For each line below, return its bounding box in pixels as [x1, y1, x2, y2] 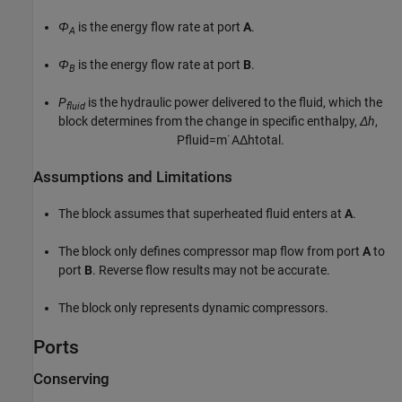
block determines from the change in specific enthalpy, [58, 114, 360, 129]
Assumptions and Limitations [33, 169, 232, 187]
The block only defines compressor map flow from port [58, 244, 363, 259]
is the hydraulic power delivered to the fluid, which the [85, 95, 382, 110]
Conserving [33, 371, 109, 389]
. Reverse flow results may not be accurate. [92, 263, 330, 278]
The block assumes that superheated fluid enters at [58, 206, 345, 222]
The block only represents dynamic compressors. [58, 301, 328, 316]
